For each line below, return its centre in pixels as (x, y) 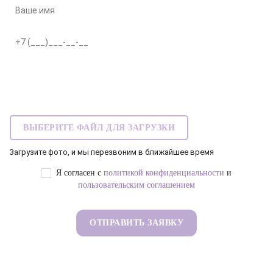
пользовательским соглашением (136, 185)
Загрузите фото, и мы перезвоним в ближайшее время (112, 152)
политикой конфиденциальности (164, 173)
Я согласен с (79, 173)
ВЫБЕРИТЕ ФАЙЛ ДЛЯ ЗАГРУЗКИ (99, 128)
